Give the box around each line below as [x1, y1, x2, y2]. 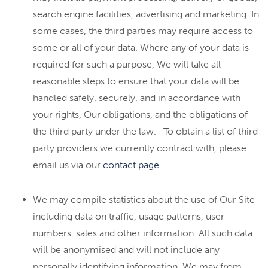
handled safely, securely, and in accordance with [33, 92, 240, 103]
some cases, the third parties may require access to [33, 25, 253, 36]
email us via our [33, 159, 103, 170]
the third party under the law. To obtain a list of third [33, 126, 258, 137]
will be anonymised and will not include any [33, 244, 220, 255]
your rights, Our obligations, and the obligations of [33, 109, 248, 120]
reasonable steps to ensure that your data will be [33, 75, 239, 87]
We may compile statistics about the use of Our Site [33, 194, 255, 205]
